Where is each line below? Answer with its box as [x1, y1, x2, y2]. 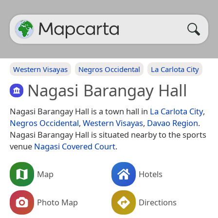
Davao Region [147, 117, 198, 128]
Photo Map [37, 196, 78, 208]
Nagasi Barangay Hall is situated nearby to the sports [10, 128, 206, 140]
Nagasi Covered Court [34, 140, 115, 152]
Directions [139, 196, 177, 208]
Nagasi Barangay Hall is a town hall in [10, 105, 150, 117]
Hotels [139, 168, 163, 180]
